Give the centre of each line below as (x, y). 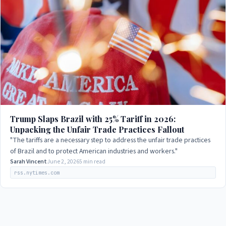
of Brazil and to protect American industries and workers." (94, 152)
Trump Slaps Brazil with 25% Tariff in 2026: (93, 119)
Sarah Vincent (29, 162)
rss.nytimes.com (37, 172)
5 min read (93, 162)
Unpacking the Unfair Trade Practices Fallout (97, 130)
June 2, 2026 (63, 162)
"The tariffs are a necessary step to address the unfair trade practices (110, 140)
